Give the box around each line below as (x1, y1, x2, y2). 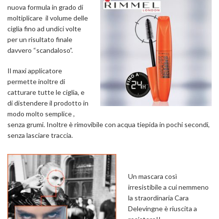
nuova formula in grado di (7, 3, 83, 12)
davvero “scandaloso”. (7, 46, 73, 55)
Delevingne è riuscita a (128, 204, 197, 213)
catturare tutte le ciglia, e (7, 88, 85, 97)
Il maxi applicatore (7, 66, 62, 75)
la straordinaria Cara (128, 194, 189, 202)
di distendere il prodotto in (7, 99, 88, 108)
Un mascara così (128, 172, 177, 181)
